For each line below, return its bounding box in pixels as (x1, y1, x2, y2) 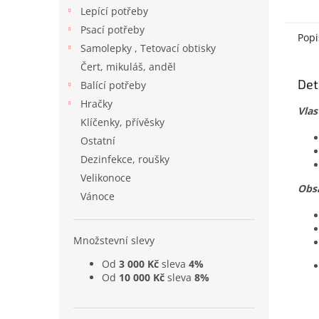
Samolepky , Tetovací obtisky (80, 41, 216, 55)
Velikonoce (80, 171, 131, 184)
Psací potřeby (80, 23, 145, 36)
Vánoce (80, 189, 115, 203)
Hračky (80, 97, 113, 110)
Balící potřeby (80, 78, 146, 92)
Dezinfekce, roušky (80, 152, 169, 166)
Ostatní (80, 134, 115, 147)
